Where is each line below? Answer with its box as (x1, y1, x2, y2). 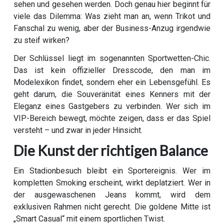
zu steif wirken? (13, 35, 69, 45)
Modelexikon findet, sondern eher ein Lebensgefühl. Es (13, 77, 210, 87)
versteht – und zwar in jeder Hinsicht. (13, 125, 142, 135)
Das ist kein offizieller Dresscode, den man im (13, 65, 210, 75)
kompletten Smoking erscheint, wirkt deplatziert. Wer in (13, 178, 210, 188)
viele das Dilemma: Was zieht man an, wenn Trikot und (13, 11, 210, 21)
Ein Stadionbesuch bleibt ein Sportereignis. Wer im (13, 166, 210, 176)
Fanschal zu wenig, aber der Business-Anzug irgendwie (13, 23, 210, 33)
